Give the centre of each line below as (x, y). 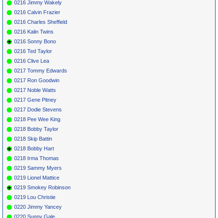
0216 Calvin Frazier (37, 12)
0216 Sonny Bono (35, 41)
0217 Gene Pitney (35, 100)
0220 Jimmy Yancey (38, 207)
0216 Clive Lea (32, 61)
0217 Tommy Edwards (41, 70)
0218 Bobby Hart (34, 148)
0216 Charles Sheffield (41, 22)
